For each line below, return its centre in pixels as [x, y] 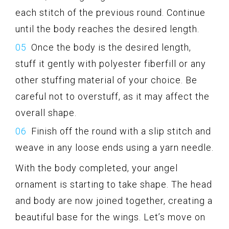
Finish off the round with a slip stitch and [121, 131]
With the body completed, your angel [97, 168]
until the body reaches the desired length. [107, 29]
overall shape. [46, 112]
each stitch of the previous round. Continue [110, 12]
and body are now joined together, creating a [114, 200]
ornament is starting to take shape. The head [114, 184]
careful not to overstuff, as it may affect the [112, 96]
